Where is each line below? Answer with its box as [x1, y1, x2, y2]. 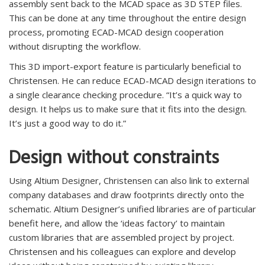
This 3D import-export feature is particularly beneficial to [9, 60, 241, 73]
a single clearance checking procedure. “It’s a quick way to [9, 89, 242, 101]
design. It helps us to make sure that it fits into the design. [9, 103, 247, 115]
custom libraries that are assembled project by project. [9, 231, 234, 244]
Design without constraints [9, 143, 219, 178]
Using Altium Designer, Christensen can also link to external [9, 174, 249, 187]
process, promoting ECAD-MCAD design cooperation [9, 26, 224, 38]
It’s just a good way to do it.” [9, 117, 126, 130]
